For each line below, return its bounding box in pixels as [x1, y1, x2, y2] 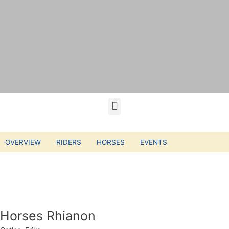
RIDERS [56, 138, 81, 147]
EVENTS [140, 138, 167, 147]
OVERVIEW [5, 138, 41, 147]
